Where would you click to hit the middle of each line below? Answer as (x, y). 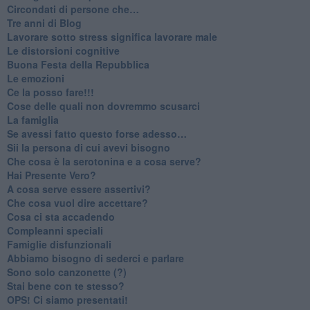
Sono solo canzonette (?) (66, 272)
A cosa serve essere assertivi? (79, 189)
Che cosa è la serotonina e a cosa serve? (104, 161)
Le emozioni (35, 78)
